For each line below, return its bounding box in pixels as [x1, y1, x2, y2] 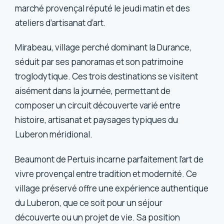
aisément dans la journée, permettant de [15, 85, 171, 97]
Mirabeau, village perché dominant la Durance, [15, 41, 192, 53]
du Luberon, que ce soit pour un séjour [15, 196, 163, 208]
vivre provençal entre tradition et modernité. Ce [15, 167, 197, 179]
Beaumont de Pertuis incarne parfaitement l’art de [15, 153, 204, 165]
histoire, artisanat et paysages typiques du [15, 114, 178, 126]
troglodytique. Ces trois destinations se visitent [15, 70, 198, 82]
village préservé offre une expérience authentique [15, 182, 209, 194]
